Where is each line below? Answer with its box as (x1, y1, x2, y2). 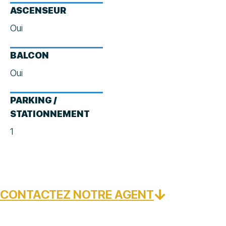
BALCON (10, 50, 49, 61)
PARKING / (10, 95, 57, 106)
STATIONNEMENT (10, 108, 90, 120)
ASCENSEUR (10, 5, 66, 16)
